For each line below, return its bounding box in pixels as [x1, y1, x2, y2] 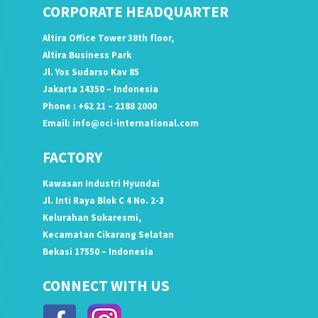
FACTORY [42, 148, 102, 167]
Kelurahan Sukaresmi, [42, 212, 141, 224]
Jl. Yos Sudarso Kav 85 [42, 66, 139, 78]
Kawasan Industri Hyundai [42, 177, 160, 190]
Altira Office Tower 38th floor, [42, 32, 174, 44]
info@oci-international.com [72, 117, 199, 129]
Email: [42, 117, 72, 129]
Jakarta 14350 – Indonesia [42, 83, 158, 95]
